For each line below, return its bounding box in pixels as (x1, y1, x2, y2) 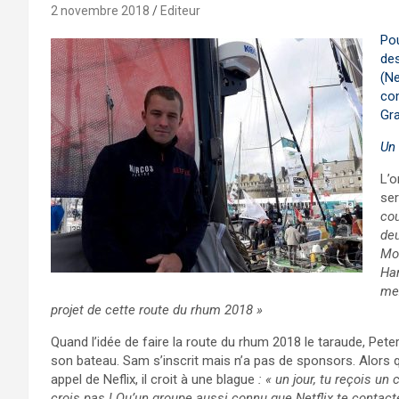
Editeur (160, 4, 200, 18)
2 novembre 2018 (51, 4, 150, 18)
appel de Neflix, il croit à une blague (51, 371, 258, 387)
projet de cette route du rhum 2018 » (51, 302, 263, 318)
